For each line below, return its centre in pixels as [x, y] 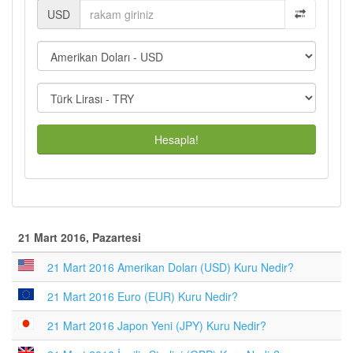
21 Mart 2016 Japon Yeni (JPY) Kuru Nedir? [157, 325]
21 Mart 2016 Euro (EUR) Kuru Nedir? [143, 296]
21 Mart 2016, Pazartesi [80, 237]
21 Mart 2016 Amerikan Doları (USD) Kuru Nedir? [171, 267]
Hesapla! [176, 139]
